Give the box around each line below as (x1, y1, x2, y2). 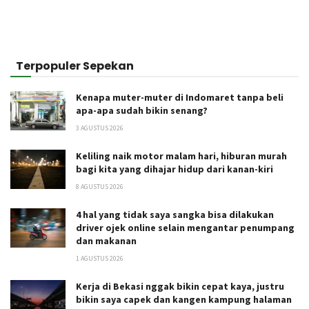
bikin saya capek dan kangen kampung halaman (76, 293, 292, 306)
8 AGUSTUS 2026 (76, 182, 123, 192)
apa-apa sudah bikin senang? (76, 104, 208, 117)
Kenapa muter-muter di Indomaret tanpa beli (76, 91, 283, 104)
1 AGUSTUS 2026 (76, 254, 123, 263)
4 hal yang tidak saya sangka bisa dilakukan (76, 208, 274, 221)
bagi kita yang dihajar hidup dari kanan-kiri (76, 163, 273, 176)
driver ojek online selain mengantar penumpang (76, 221, 295, 235)
